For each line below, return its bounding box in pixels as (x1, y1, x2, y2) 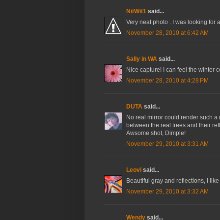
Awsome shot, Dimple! (126, 130, 186, 137)
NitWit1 (126, 8, 146, 15)
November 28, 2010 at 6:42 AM (126, 29, 209, 37)
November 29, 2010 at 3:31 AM (126, 140, 209, 148)
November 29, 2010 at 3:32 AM (126, 188, 209, 195)
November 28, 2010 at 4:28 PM (126, 77, 209, 84)
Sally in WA (126, 55, 157, 63)
